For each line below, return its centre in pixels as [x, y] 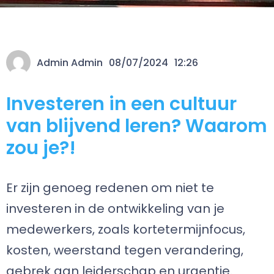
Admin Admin [70, 62]
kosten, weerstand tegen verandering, [125, 250]
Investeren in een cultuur [121, 104]
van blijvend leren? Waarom [137, 126]
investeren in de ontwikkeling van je [115, 209]
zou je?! [41, 148]
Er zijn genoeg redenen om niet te [110, 188]
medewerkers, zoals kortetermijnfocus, [126, 229]
